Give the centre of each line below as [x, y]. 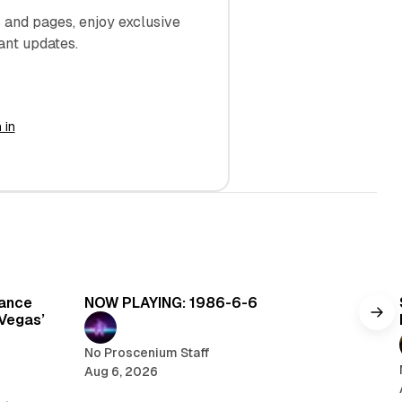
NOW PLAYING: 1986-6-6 [170, 302]
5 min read [329, 272]
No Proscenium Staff [147, 352]
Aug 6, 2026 [121, 371]
